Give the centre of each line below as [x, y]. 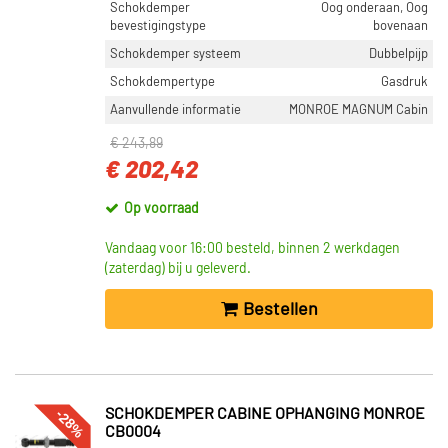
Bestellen [280, 309]
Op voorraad [161, 209]
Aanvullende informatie [175, 110]
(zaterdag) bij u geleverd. [178, 269]
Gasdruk [404, 82]
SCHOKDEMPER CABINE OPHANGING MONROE [265, 414]
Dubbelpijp [398, 54]
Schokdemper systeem [175, 54]
